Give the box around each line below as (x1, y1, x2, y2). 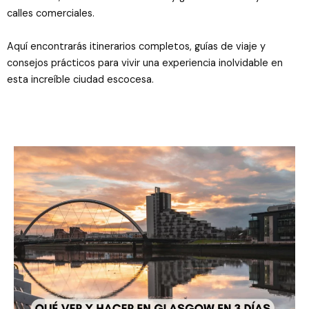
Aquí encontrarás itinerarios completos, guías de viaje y (7, 40, 266, 53)
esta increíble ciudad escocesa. (7, 73, 154, 86)
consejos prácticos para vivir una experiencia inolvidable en (7, 57, 283, 70)
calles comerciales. (7, 7, 94, 20)
